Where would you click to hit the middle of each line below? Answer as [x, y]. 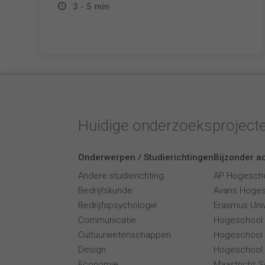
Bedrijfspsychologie [118, 205]
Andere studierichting [121, 176]
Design [92, 250]
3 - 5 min [91, 7]
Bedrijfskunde [105, 190]
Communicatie [107, 220]
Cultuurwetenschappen [125, 235]
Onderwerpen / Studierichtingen [146, 157]
